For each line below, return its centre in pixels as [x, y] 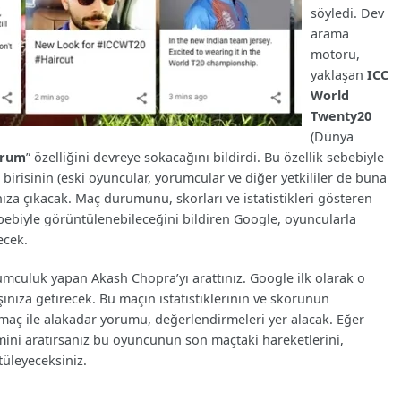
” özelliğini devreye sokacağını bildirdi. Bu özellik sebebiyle [205, 157]
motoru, [336, 54]
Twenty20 [341, 115]
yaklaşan [337, 74]
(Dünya [333, 136]
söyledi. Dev [348, 13]
